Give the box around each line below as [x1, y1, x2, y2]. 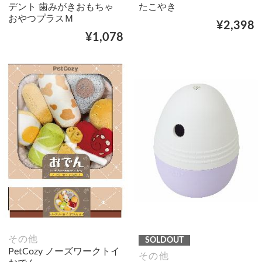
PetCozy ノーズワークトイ [8, 246, 120, 256]
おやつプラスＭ [8, 14, 74, 24]
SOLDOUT [145, 236, 184, 245]
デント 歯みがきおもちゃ [8, 2, 113, 12]
